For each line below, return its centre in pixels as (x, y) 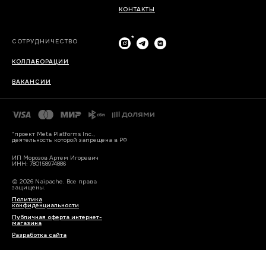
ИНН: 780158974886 (39, 163)
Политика (27, 199)
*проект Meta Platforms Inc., (53, 134)
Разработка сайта (39, 235)
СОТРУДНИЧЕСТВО (45, 41)
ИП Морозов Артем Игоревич (55, 157)
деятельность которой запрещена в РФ (69, 140)
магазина (27, 223)
